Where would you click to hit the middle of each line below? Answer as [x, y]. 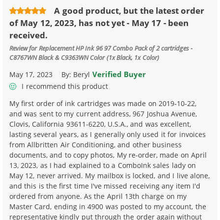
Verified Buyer [119, 74]
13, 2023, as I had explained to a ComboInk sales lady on [103, 165]
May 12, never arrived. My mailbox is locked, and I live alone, [110, 176]
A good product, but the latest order [129, 11]
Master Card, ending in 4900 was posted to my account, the [108, 207]
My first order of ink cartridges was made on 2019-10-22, [103, 104]
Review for [24, 48]
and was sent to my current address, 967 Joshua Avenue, [103, 114]
